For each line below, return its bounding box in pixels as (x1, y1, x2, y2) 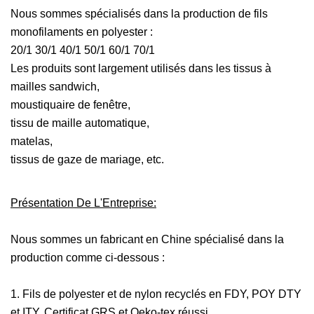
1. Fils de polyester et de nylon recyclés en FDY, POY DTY (11, 288, 301, 300)
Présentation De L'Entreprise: (11, 197, 156, 209)
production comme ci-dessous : (11, 252, 165, 264)
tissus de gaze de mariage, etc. (11, 153, 164, 165)
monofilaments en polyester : (11, 26, 153, 38)
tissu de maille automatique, (11, 117, 149, 129)
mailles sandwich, (11, 81, 100, 93)
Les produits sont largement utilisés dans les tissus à (11, 62, 271, 74)
